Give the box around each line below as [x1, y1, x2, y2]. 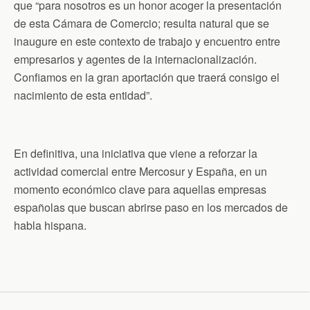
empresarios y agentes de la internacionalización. [14, 51, 257, 67]
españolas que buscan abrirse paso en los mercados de [14, 199, 288, 215]
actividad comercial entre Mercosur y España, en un [14, 163, 267, 179]
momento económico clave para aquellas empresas [14, 181, 266, 197]
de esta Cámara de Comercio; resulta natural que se [14, 15, 269, 31]
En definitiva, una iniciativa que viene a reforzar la [14, 145, 257, 161]
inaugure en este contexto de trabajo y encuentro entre [14, 33, 280, 49]
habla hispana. [14, 217, 86, 233]
